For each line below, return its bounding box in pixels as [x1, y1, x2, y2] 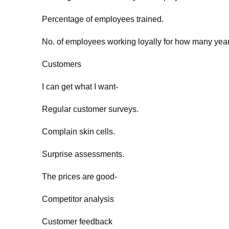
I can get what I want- [42, 82, 118, 91]
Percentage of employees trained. [42, 15, 164, 24]
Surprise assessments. [42, 150, 124, 158]
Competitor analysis [42, 195, 114, 203]
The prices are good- [42, 172, 117, 181]
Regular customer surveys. [42, 105, 139, 113]
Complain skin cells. [42, 127, 115, 136]
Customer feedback [42, 217, 112, 226]
